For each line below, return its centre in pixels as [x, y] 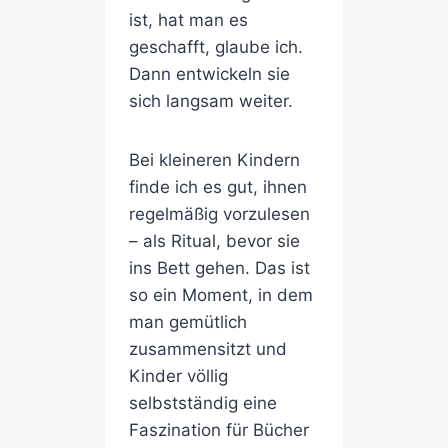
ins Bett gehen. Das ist [219, 268]
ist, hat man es [188, 20]
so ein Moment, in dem [220, 295]
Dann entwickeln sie [209, 74]
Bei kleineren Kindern [214, 160]
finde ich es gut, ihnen [217, 187]
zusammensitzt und [207, 349]
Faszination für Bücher [218, 430]
